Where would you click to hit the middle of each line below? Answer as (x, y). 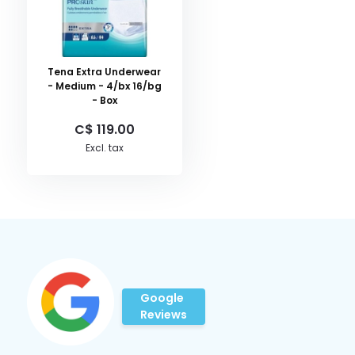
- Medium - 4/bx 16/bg (104, 86)
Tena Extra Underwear (105, 72)
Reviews (163, 315)
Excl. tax (104, 148)
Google (162, 298)
